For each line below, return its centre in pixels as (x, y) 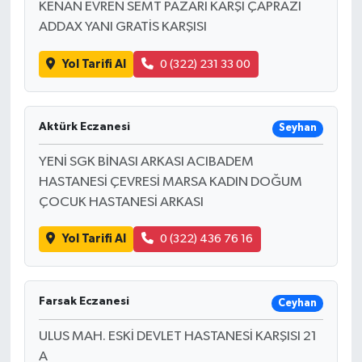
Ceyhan (297, 303)
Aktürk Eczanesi (84, 126)
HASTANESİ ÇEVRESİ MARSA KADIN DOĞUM (170, 182)
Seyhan (297, 128)
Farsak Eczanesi (84, 302)
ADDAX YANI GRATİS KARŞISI (122, 27)
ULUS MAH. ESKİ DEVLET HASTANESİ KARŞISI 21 (177, 337)
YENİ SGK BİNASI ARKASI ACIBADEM (146, 162)
